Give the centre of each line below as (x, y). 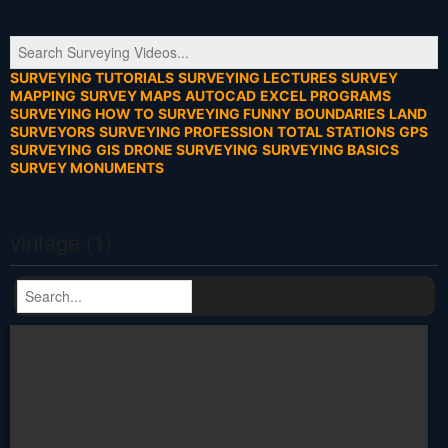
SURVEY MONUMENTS (87, 168)
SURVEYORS (52, 132)
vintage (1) (61, 242)
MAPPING (43, 96)
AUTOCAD (220, 96)
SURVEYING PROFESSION (186, 132)
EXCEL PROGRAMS (325, 96)
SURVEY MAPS (130, 96)
